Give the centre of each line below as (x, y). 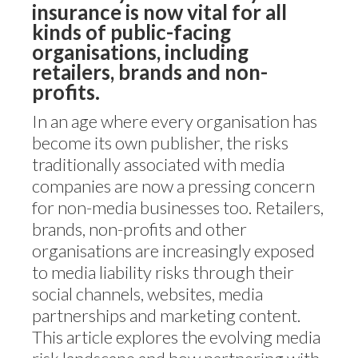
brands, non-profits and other (139, 229)
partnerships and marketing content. (166, 315)
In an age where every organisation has (175, 121)
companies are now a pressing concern (173, 186)
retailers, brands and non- (150, 72)
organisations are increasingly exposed (173, 251)
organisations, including (140, 52)
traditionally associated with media (158, 164)
